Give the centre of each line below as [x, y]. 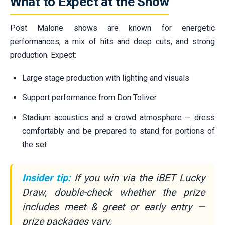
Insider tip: [46, 178]
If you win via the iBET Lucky [138, 178]
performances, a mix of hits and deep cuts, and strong [113, 41]
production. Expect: [43, 55]
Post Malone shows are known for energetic [113, 28]
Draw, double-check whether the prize [114, 192]
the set [34, 144]
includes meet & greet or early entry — [114, 207]
